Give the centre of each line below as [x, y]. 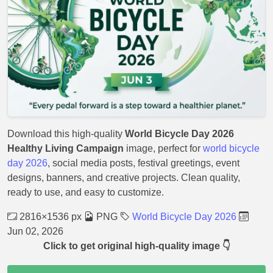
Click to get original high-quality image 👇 [136, 246]
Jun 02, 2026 [35, 231]
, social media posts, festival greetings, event [144, 163]
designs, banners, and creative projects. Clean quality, [124, 178]
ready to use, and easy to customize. [86, 192]
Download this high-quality [66, 134]
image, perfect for [163, 148]
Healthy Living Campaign [66, 148]
